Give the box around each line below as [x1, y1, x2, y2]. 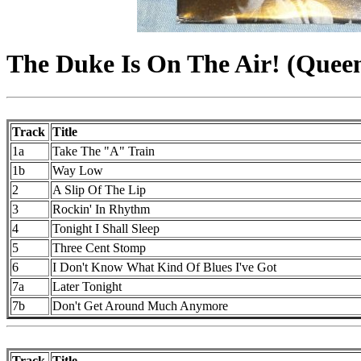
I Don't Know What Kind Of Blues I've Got [52, 259, 276, 274]
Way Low [52, 163, 103, 177]
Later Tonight [52, 279, 122, 293]
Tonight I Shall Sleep [52, 221, 160, 235]
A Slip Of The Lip [52, 182, 146, 197]
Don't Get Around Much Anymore [52, 298, 228, 313]
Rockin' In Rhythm [52, 201, 150, 216]
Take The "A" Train [52, 143, 155, 158]
